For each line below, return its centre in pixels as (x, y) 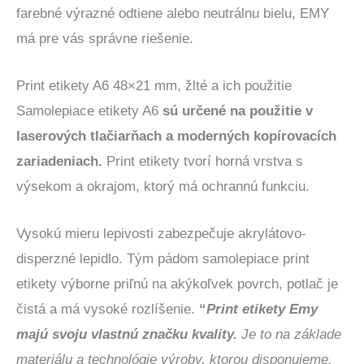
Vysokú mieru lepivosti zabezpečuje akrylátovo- (161, 234)
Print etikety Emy (262, 310)
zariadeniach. (61, 161)
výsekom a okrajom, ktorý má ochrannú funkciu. (163, 186)
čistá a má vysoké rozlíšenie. (108, 310)
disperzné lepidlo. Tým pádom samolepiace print (163, 259)
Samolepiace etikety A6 (89, 110)
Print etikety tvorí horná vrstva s (205, 161)
